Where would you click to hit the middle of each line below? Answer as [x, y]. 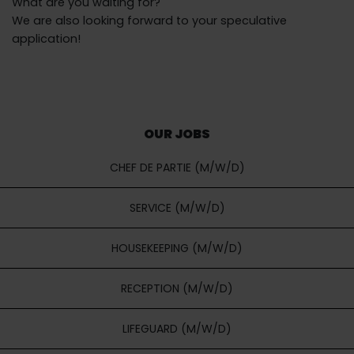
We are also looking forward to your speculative [149, 21]
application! [46, 39]
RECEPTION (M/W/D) [177, 288]
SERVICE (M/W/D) [177, 208]
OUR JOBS [177, 134]
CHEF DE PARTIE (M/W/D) [177, 168]
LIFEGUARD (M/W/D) [177, 329]
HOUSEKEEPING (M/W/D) [177, 248]
